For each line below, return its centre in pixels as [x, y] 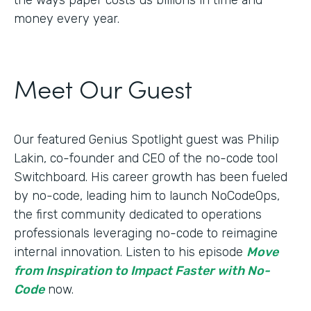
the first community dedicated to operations [138, 214]
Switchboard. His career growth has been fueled [151, 177]
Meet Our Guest [103, 87]
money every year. [67, 18]
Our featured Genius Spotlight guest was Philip [146, 139]
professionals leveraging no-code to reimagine [146, 233]
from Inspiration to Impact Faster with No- [142, 270]
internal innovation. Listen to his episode [130, 252]
